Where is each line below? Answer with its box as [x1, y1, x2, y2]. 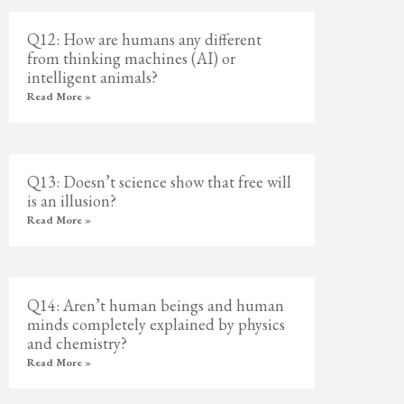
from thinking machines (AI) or [27, 48, 236, 69]
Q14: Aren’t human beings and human [27, 295, 285, 316]
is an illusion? [27, 190, 117, 211]
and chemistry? [27, 333, 128, 353]
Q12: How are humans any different [27, 29, 262, 50]
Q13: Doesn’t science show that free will [27, 171, 292, 192]
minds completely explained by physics [27, 314, 286, 335]
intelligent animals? [27, 67, 159, 87]
